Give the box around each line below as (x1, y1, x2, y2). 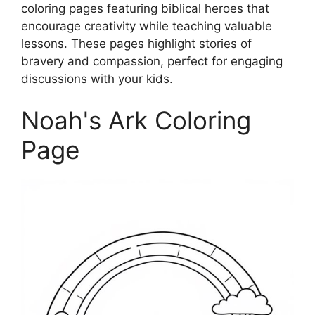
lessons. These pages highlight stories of (21, 36, 252, 51)
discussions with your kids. (21, 71, 173, 86)
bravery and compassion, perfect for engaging (21, 53, 283, 68)
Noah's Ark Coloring (21, 105, 251, 135)
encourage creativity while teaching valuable (21, 18, 272, 33)
